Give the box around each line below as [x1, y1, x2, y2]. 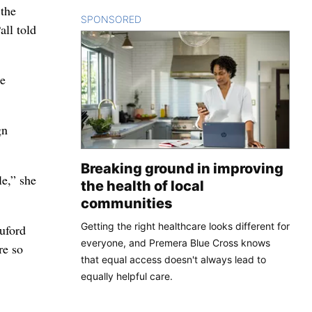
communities [81, 194, 173, 212]
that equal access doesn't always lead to [81, 253, 266, 265]
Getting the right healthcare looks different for [81, 219, 290, 232]
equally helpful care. [81, 270, 173, 282]
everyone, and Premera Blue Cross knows [81, 236, 270, 249]
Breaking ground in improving [81, 159, 283, 177]
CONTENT [141, 13, 189, 25]
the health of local [81, 177, 204, 194]
